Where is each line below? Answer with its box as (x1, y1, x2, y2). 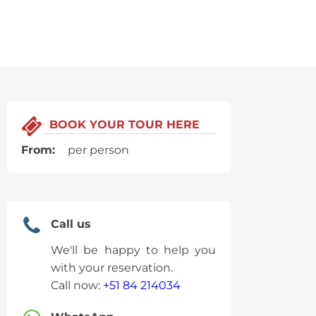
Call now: (51, 279, 104, 292)
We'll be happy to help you (51, 243, 217, 257)
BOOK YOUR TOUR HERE (49, 118, 200, 131)
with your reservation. (51, 261, 174, 274)
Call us (51, 217, 92, 231)
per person (62, 143, 130, 157)
